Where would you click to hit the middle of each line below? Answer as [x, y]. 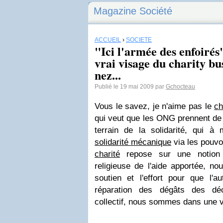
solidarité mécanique [133, 142]
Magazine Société [133, 11]
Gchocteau [180, 87]
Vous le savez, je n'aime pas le [155, 106]
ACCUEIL [108, 40]
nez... [108, 75]
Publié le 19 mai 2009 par [130, 87]
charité [107, 154]
